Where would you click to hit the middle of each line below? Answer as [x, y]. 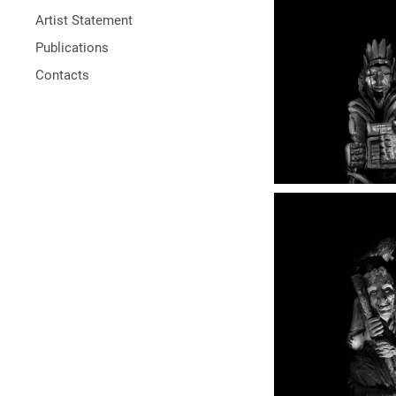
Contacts [62, 75]
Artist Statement [84, 20]
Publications [72, 48]
